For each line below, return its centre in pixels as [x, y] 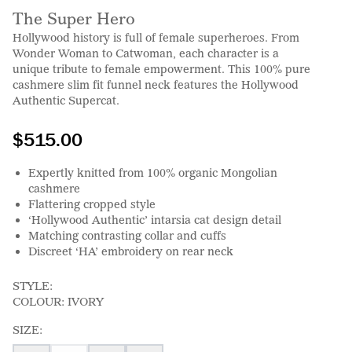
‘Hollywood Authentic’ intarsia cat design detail [155, 219]
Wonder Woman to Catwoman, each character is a [146, 53]
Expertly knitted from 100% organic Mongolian [153, 172]
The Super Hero [74, 18]
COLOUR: [40, 301]
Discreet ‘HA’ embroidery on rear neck [131, 251]
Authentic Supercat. [66, 100]
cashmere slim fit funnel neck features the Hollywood [156, 84]
